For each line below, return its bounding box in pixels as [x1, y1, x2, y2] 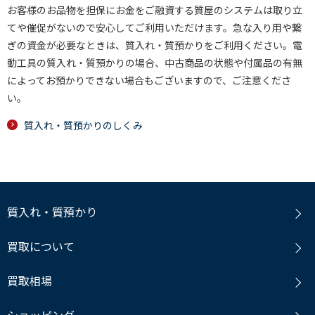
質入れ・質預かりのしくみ [24, 118, 143, 132]
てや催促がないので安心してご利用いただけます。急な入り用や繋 [7, 20, 302, 34]
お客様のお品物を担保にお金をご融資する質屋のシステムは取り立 [7, 3, 302, 17]
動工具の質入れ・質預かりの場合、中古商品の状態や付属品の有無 [7, 56, 302, 70]
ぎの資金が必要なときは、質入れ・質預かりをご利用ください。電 [7, 38, 302, 52]
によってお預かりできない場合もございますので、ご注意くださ [7, 73, 291, 87]
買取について [7, 238, 75, 255]
